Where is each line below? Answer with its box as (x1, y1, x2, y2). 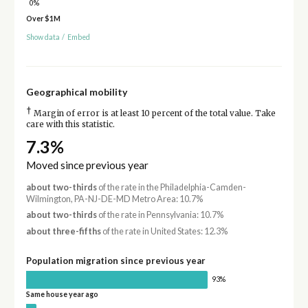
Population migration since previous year (25, 254, 206, 266)
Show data (25, 32, 60, 41)
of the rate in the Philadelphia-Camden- (96, 182, 246, 193)
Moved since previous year (25, 159, 148, 172)
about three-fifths (25, 225, 101, 236)
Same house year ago (25, 290, 98, 299)
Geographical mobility (25, 85, 127, 98)
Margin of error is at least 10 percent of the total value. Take (31, 108, 276, 118)
